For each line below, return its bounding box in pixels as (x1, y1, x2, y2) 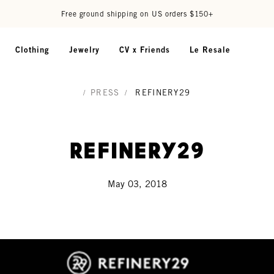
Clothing (15, 45, 50, 54)
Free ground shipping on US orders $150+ (61, 9, 213, 18)
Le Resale (190, 45, 231, 54)
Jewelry (69, 45, 100, 54)
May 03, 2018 (107, 178, 167, 189)
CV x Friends (119, 45, 170, 54)
